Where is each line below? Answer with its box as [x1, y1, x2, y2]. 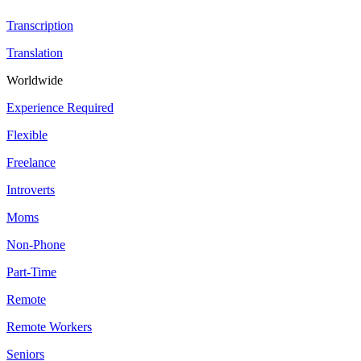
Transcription [6, 19, 73, 33]
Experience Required [6, 101, 114, 115]
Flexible [6, 128, 48, 143]
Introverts [6, 183, 55, 197]
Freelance [6, 156, 56, 170]
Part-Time [6, 265, 56, 280]
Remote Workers [6, 320, 92, 334]
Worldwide [6, 73, 63, 88]
